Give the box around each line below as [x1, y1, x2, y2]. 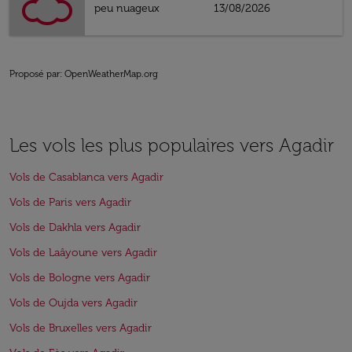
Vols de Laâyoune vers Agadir [9, 246, 157, 259]
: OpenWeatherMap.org [60, 68, 158, 79]
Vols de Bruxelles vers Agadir [9, 321, 152, 335]
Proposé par [9, 68, 60, 79]
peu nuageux [94, 2, 159, 15]
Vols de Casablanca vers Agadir [9, 170, 163, 184]
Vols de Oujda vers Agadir [9, 296, 137, 310]
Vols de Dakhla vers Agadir [9, 221, 141, 234]
